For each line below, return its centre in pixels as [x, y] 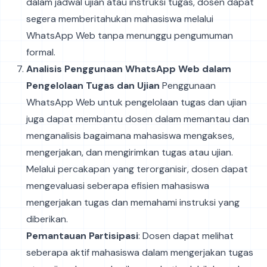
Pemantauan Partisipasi [82, 235]
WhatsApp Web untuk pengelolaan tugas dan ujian [136, 102]
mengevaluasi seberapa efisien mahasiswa [118, 185]
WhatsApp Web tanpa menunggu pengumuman [130, 35]
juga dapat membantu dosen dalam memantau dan [138, 119]
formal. [41, 52]
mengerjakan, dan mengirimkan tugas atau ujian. [130, 152]
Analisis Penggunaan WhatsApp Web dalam [129, 69]
